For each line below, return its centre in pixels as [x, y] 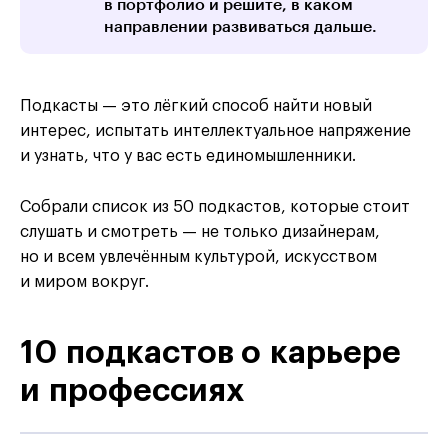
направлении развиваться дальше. [240, 26]
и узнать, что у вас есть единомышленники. [188, 155]
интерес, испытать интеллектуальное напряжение [215, 130]
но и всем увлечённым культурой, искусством [198, 256]
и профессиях [132, 390]
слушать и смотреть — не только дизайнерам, [200, 231]
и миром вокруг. [84, 281]
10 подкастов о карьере [210, 352]
